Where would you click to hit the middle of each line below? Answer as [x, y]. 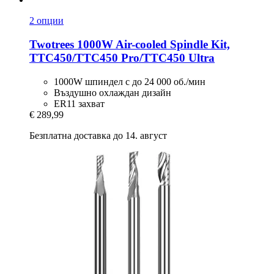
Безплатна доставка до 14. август [98, 135]
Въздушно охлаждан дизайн [113, 92]
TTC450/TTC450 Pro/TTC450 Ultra [122, 57]
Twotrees [52, 44]
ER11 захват [79, 103]
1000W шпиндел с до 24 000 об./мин [130, 81]
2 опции [46, 21]
